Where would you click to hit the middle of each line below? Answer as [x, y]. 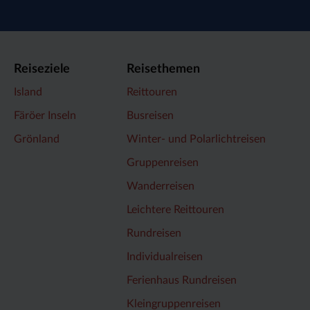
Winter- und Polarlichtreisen [196, 139]
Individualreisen [165, 256]
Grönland [37, 139]
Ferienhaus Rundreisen [182, 280]
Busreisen [150, 115]
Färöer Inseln [45, 115]
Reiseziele [42, 70]
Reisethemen [163, 70]
